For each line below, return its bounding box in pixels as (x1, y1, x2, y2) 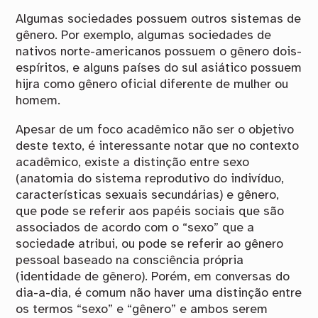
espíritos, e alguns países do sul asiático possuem (16, 62, 302, 75)
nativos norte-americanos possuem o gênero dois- (16, 45, 302, 59)
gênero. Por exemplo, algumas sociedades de (16, 29, 272, 43)
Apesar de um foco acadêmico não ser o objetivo (16, 123, 295, 136)
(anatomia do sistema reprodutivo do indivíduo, (16, 172, 285, 185)
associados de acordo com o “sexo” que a (16, 221, 255, 234)
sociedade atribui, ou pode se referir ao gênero (16, 237, 284, 251)
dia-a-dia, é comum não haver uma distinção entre (16, 286, 302, 300)
